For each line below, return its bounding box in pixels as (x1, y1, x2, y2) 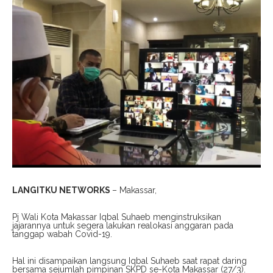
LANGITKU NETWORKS (12, 185, 112, 196)
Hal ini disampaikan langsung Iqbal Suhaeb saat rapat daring (12, 256, 247, 266)
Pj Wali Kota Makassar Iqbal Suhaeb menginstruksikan (12, 212, 221, 222)
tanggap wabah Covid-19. (12, 229, 112, 239)
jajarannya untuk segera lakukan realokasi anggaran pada (12, 221, 233, 231)
